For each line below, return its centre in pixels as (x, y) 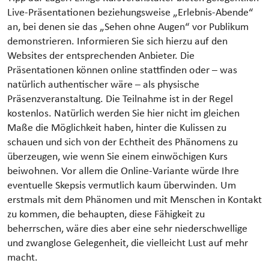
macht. (23, 258)
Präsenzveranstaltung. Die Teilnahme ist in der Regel (120, 99)
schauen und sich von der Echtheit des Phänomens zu (122, 142)
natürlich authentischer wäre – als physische (103, 85)
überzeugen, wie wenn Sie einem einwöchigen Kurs (117, 157)
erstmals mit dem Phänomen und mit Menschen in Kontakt (134, 200)
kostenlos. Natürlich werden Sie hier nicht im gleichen (123, 113)
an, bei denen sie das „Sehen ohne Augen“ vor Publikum (128, 27)
